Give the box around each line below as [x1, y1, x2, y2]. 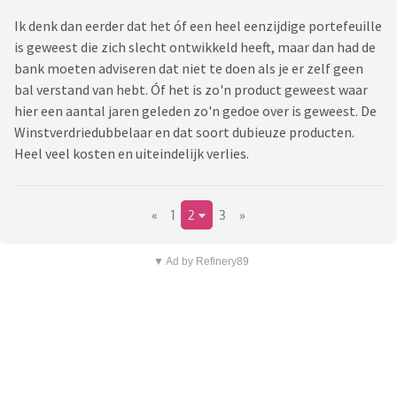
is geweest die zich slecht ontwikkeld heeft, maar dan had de [14, 38, 376, 57]
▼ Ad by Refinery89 [152, 255, 249, 269]
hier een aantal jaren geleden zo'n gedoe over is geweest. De [14, 102, 377, 121]
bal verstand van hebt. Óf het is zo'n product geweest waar [14, 81, 368, 99]
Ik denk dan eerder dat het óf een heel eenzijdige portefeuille [14, 17, 382, 35]
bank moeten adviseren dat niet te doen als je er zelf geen [14, 59, 363, 78]
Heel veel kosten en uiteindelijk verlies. [14, 144, 249, 163]
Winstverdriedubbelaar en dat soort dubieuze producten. [14, 123, 354, 142]
